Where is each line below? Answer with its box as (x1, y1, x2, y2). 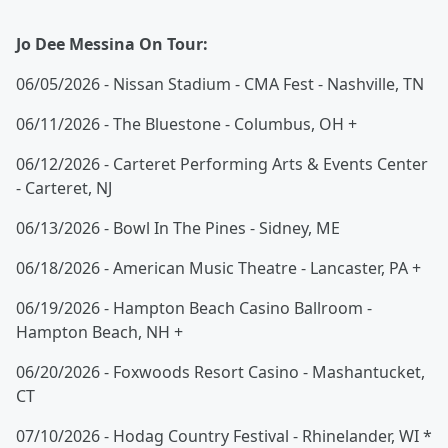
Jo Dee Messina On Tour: (16, 33, 208, 56)
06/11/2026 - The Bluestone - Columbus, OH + (16, 113, 357, 136)
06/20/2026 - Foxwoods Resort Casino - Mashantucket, (16, 361, 425, 384)
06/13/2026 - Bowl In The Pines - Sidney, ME (16, 217, 340, 240)
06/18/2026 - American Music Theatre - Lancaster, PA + (16, 257, 421, 280)
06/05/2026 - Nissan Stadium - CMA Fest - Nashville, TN (16, 73, 424, 96)
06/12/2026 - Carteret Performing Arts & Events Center (16, 153, 428, 176)
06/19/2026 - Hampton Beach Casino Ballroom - (16, 297, 372, 320)
